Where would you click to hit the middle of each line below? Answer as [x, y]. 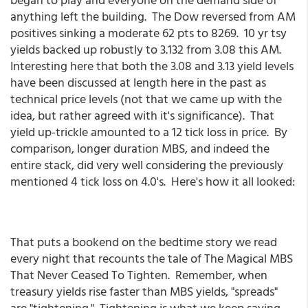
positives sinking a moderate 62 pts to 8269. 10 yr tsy [148, 33]
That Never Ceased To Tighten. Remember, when [139, 275]
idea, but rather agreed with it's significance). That [142, 115]
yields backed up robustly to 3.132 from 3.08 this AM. [147, 49]
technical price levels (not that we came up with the [146, 99]
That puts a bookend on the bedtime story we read [144, 242]
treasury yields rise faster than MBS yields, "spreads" [144, 291]
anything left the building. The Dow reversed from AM [153, 16]
